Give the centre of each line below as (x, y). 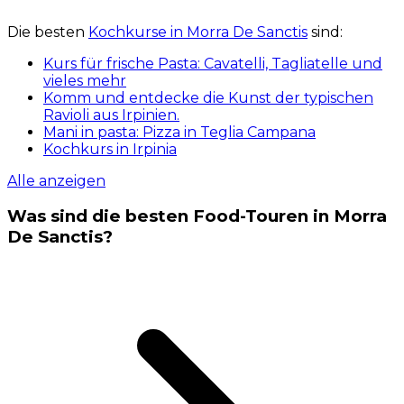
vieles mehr (85, 80)
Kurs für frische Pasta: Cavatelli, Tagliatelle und (213, 63)
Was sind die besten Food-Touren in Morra (197, 216)
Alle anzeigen (56, 180)
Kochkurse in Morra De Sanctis (198, 32)
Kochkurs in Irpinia (110, 149)
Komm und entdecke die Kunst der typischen (208, 97)
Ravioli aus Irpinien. (111, 115)
